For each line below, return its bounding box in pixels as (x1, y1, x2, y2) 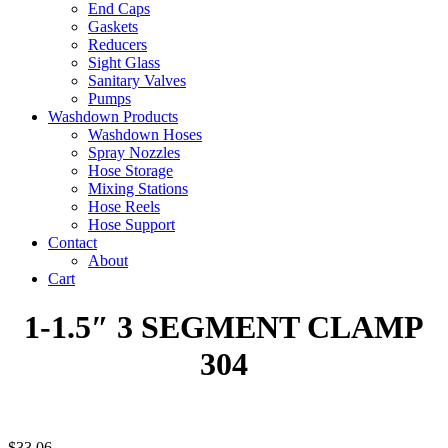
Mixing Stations (88, 180, 188, 197)
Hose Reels (88, 198, 160, 215)
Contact (48, 234, 97, 251)
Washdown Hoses (88, 126, 202, 143)
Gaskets (88, 18, 138, 35)
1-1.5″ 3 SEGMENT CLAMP (24, 309, 424, 346)
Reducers (88, 36, 147, 53)
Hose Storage (88, 162, 173, 179)
